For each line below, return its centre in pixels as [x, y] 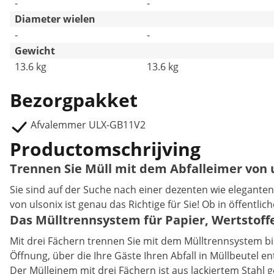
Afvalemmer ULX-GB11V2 [88, 125]
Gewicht [35, 51]
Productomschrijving [105, 149]
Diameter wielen [55, 19]
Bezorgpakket [74, 100]
